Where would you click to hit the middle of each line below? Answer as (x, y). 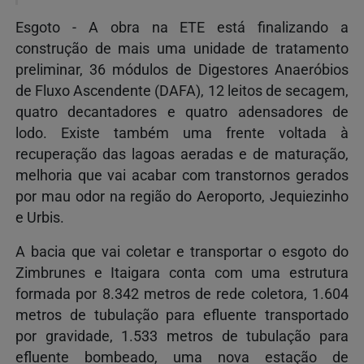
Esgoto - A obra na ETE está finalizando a (182, 27)
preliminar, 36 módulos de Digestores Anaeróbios (182, 69)
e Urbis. (40, 217)
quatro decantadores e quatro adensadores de (182, 112)
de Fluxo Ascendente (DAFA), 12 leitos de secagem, (182, 91)
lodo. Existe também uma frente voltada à (182, 133)
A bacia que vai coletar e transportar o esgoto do (182, 251)
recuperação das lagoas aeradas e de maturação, (182, 154)
